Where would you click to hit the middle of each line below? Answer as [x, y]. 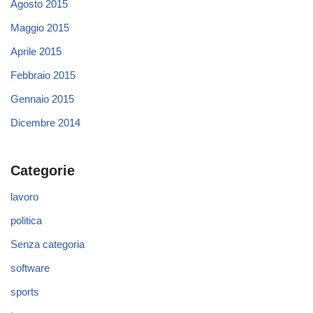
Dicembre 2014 [45, 123]
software [30, 268]
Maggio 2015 [40, 28]
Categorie [43, 170]
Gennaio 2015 [42, 99]
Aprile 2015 [36, 51]
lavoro [24, 197]
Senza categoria [48, 244]
